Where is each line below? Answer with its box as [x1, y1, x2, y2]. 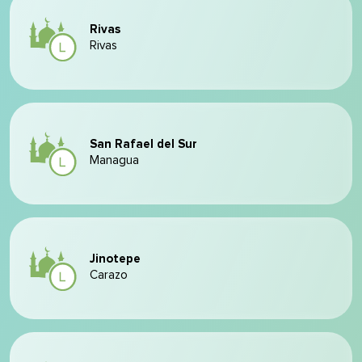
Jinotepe [90, 253, 141, 265]
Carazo [90, 269, 128, 281]
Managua [90, 154, 139, 166]
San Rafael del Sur [90, 138, 197, 150]
